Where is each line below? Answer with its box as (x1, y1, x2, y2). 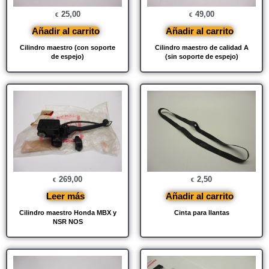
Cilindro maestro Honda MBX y (19, 209, 116, 217)
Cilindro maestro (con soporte (20, 43, 115, 51)
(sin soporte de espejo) (165, 52, 238, 60)
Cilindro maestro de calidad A (154, 43, 249, 51)
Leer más (46, 191, 85, 202)
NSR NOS (52, 218, 83, 226)
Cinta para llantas (174, 209, 229, 217)
